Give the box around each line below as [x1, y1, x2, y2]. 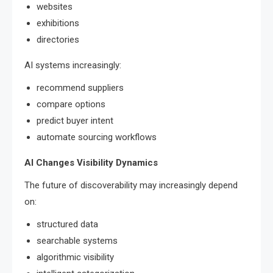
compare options [37, 98, 105, 110]
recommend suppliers [37, 82, 124, 93]
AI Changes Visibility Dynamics [24, 157, 158, 168]
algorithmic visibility [37, 251, 114, 263]
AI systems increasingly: [24, 59, 121, 71]
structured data [37, 218, 98, 230]
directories [37, 34, 79, 45]
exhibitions [37, 17, 79, 29]
